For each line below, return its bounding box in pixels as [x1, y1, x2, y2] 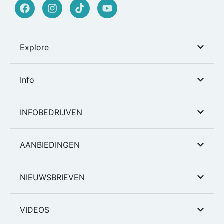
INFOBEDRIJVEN [20, 107, 82, 117]
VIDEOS [20, 204, 49, 215]
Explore [20, 42, 49, 52]
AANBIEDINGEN [20, 139, 80, 150]
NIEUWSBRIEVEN [20, 172, 85, 182]
